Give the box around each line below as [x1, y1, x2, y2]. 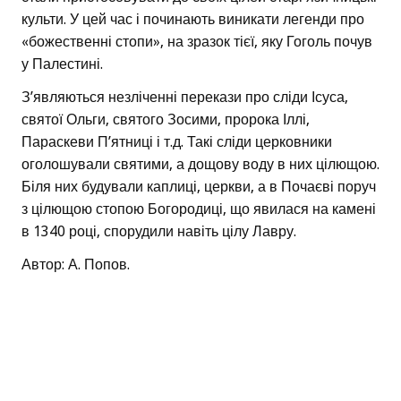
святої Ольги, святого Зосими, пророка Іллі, [21, 111, 310, 129]
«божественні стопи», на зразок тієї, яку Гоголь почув [21, 33, 372, 51]
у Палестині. [21, 55, 103, 73]
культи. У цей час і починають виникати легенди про [21, 11, 364, 29]
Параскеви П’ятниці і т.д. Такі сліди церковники [21, 133, 332, 151]
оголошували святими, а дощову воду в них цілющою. [21, 156, 380, 174]
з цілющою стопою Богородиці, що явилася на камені [21, 200, 376, 218]
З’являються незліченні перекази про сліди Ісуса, [21, 89, 348, 107]
